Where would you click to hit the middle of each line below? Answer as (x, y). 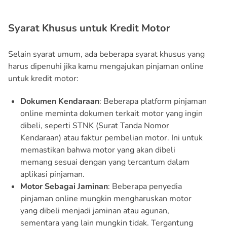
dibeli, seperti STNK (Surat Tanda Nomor (95, 125)
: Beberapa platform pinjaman (153, 101)
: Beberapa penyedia (145, 186)
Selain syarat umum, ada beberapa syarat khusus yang (106, 54)
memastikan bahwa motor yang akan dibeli (98, 150)
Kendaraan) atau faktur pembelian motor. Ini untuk (111, 138)
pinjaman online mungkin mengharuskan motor (106, 198)
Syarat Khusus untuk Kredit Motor (89, 28)
